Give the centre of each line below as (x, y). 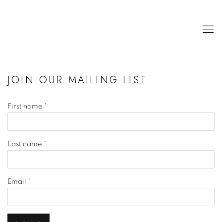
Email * (19, 182)
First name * (27, 106)
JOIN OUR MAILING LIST (77, 80)
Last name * (27, 144)
